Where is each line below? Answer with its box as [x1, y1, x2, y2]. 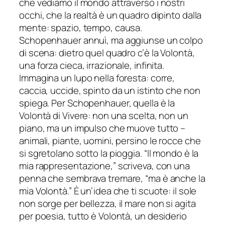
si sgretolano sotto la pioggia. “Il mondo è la [19, 146, 199, 160]
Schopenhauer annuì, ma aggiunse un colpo [19, 33, 203, 47]
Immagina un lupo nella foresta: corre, [19, 71, 175, 84]
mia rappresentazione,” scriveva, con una [19, 159, 190, 172]
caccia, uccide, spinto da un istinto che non [19, 83, 200, 97]
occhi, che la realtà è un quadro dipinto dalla [19, 8, 202, 22]
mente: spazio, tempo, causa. [19, 21, 143, 34]
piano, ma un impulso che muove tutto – [19, 121, 186, 135]
